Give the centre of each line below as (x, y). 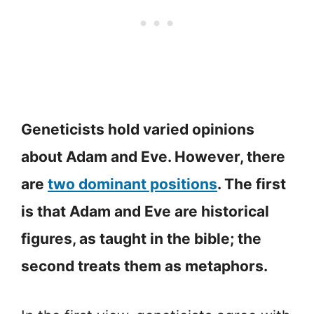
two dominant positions (132, 184)
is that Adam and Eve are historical (145, 212)
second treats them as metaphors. (144, 266)
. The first (252, 184)
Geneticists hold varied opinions (138, 130)
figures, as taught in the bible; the (141, 239)
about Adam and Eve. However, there (153, 157)
